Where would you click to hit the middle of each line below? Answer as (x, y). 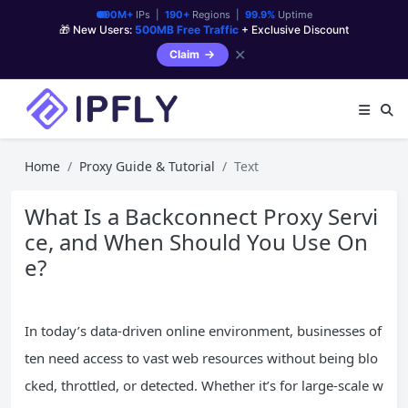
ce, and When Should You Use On (196, 242)
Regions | (217, 15)
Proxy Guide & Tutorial (147, 166)
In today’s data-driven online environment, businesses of (203, 331)
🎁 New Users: (97, 30)
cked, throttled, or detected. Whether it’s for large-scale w (204, 385)
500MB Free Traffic (187, 30)
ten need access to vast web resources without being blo (201, 358)
